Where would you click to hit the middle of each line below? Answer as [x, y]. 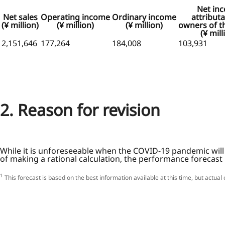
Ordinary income [144, 17]
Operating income [75, 17]
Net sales [20, 17]
